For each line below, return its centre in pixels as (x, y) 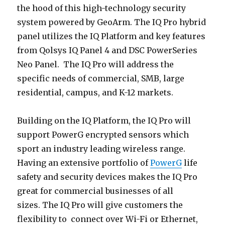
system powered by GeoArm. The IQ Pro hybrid (112, 22)
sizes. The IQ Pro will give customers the (100, 205)
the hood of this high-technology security (102, 8)
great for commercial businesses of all (95, 191)
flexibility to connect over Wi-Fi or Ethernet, (108, 219)
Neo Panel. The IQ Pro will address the (96, 64)
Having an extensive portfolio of (84, 162)
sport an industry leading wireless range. (101, 148)
